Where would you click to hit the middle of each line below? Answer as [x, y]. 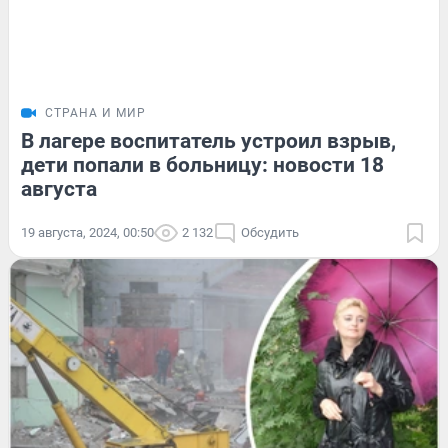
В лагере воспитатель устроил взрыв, [208, 140]
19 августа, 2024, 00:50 [87, 232]
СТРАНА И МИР [95, 112]
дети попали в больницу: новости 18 [202, 164]
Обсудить [270, 232]
